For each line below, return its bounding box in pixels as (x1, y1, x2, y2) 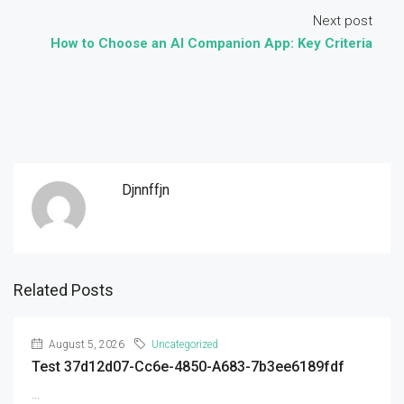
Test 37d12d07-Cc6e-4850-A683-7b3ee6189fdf (32, 358, 344, 375)
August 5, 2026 (46, 338, 124, 351)
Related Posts (14, 280, 114, 299)
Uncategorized (151, 338, 218, 351)
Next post (313, 13, 372, 29)
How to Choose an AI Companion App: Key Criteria (50, 35, 372, 51)
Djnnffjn (122, 181, 170, 198)
